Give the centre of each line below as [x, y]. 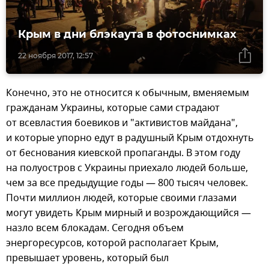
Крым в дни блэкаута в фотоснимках [127, 34]
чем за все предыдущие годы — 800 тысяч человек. [127, 183]
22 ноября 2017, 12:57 [56, 55]
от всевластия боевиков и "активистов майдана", [122, 123]
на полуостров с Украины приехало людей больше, [127, 168]
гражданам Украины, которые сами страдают [113, 108]
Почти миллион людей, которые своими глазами [121, 198]
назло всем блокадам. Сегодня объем [95, 228]
